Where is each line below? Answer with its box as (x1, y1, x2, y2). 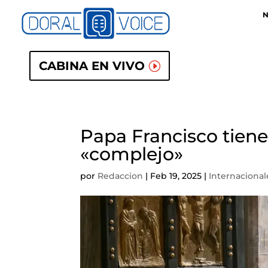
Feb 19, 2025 (150, 170, 202, 181)
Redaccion (98, 170, 144, 181)
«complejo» (80, 143, 184, 165)
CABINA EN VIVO (39, 59, 145, 73)
